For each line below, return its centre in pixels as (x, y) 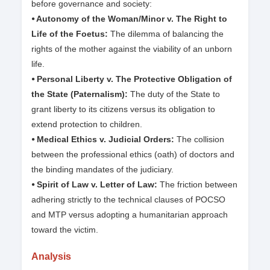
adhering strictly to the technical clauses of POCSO (128, 200)
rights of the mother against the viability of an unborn (132, 49)
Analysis (51, 257)
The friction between (199, 185)
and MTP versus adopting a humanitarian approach (130, 215)
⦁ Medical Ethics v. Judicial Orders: (104, 140)
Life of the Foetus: (70, 34)
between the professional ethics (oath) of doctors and (133, 155)
